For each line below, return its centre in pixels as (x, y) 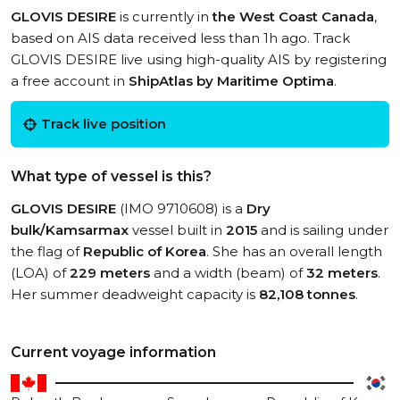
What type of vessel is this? (111, 176)
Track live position (104, 124)
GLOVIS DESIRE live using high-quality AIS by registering (199, 59)
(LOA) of (40, 273)
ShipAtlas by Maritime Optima (231, 81)
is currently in (164, 17)
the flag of (47, 251)
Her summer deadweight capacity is (135, 294)
